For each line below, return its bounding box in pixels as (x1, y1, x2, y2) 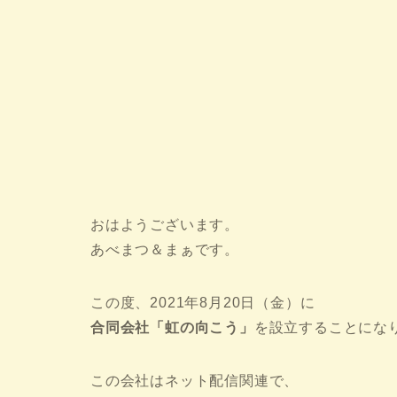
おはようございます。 (90, 217, 239, 233)
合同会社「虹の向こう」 (90, 320, 254, 336)
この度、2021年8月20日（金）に (90, 295, 315, 311)
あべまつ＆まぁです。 (90, 242, 239, 258)
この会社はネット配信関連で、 (90, 373, 300, 389)
